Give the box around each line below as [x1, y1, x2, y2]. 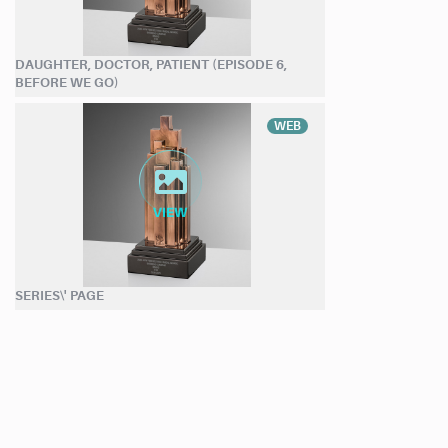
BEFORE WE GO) [15, 74, 119, 90]
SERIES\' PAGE [15, 287, 104, 303]
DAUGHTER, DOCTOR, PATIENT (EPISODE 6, [15, 56, 287, 72]
